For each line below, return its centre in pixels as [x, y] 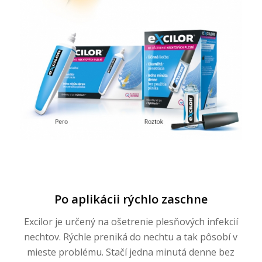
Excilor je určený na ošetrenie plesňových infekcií [131, 221]
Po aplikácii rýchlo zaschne [131, 199]
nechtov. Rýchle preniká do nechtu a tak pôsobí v [131, 237]
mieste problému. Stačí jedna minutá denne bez [131, 252]
